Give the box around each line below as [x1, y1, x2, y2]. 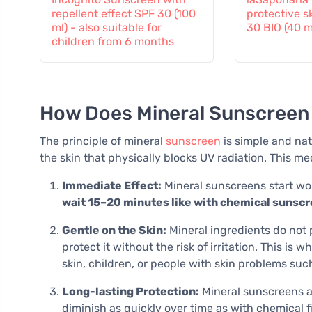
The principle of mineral [40, 134, 166, 148]
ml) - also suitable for [52, 21, 162, 35]
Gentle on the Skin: [62, 224, 166, 237]
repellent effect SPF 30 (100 [52, 7, 196, 21]
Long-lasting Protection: [62, 285, 199, 299]
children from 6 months [52, 35, 174, 49]
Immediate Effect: [62, 179, 162, 193]
